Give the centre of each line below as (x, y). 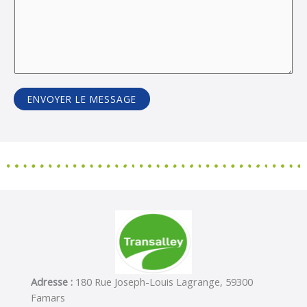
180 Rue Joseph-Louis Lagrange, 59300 (164, 281)
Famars (48, 297)
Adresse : (52, 281)
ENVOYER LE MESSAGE (82, 99)
